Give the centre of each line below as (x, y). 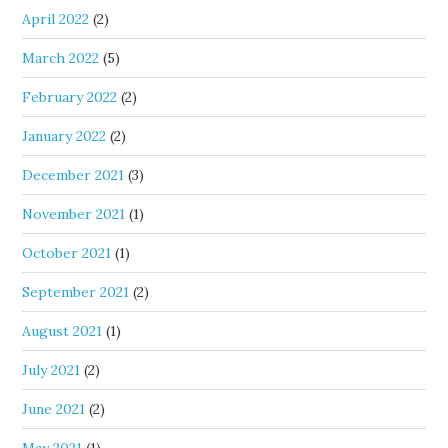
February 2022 (70, 97)
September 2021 (76, 292)
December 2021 (73, 175)
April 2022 (56, 19)
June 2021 (54, 409)
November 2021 (74, 214)
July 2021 (51, 370)
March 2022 (61, 58)
